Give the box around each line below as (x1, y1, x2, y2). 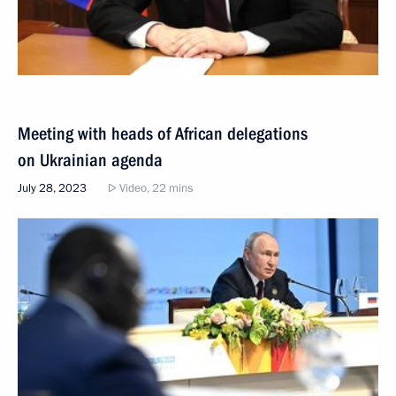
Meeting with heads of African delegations (18, 123, 308, 144)
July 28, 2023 (18, 180, 87, 196)
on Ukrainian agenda (18, 149, 163, 171)
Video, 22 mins (117, 180, 193, 196)
